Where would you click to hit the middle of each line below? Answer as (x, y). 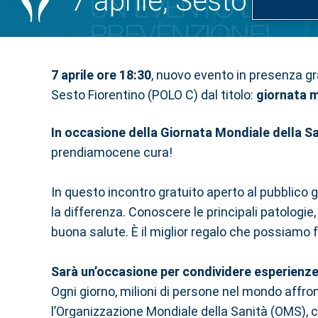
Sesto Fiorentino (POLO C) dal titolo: (154, 95)
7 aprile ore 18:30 (101, 75)
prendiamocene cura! (112, 152)
